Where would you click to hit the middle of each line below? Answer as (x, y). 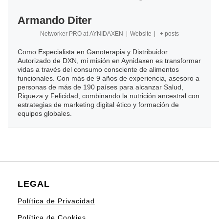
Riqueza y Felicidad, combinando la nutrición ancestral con (109, 96)
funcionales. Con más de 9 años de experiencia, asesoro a (109, 78)
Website (141, 34)
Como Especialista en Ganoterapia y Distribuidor (93, 52)
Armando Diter (55, 21)
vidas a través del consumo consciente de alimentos (98, 70)
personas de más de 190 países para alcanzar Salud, (100, 87)
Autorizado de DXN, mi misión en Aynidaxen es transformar (109, 61)
